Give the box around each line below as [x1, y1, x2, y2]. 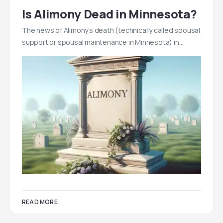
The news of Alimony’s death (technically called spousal [22, 25, 200, 35]
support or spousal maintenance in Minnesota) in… [22, 37, 184, 47]
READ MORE [22, 197, 58, 206]
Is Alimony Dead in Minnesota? [22, 5, 197, 22]
